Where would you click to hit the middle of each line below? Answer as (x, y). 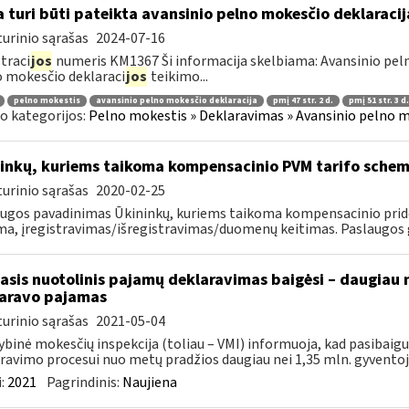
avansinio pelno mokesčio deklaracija (176, 100)
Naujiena (149, 383)
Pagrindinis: (84, 383)
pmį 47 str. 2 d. (303, 100)
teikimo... (178, 77)
